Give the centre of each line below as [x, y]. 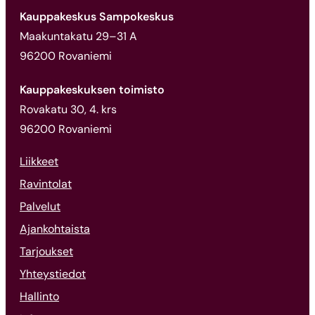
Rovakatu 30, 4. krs [68, 110]
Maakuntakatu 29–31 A [78, 37]
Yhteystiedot [53, 274]
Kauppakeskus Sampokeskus [97, 17]
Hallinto [39, 297]
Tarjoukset [46, 252]
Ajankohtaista [55, 229]
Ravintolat [46, 184]
